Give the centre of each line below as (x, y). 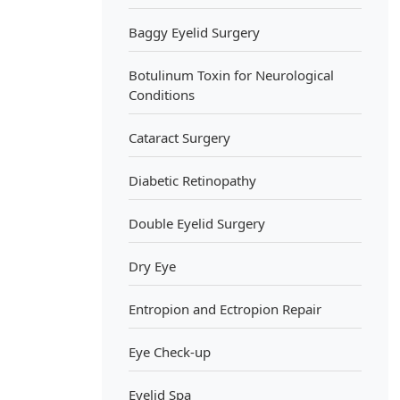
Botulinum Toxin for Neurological (231, 75)
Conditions (162, 94)
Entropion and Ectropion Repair (225, 308)
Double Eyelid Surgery (197, 223)
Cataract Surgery (179, 137)
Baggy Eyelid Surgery (194, 32)
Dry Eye (152, 266)
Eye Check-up (170, 351)
